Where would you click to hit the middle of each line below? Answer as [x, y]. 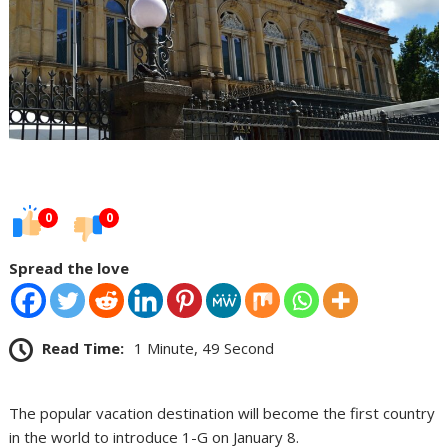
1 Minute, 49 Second [204, 347]
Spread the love [69, 267]
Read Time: [83, 347]
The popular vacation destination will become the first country [222, 412]
